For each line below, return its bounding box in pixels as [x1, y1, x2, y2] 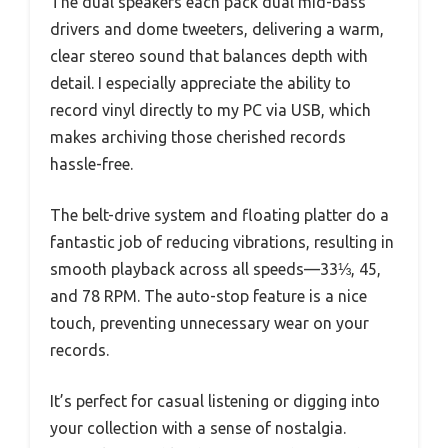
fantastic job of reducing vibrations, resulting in [50, 232, 394, 251]
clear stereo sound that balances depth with [50, 46, 368, 65]
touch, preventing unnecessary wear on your [50, 313, 369, 332]
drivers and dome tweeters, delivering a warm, [50, 19, 384, 38]
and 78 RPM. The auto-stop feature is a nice [50, 286, 367, 305]
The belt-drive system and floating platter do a [50, 205, 389, 224]
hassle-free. [50, 154, 133, 173]
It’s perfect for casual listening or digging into [50, 391, 380, 410]
